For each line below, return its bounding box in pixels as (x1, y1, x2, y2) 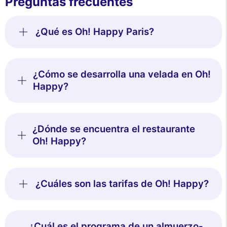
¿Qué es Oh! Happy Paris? (35, 25, 154, 37)
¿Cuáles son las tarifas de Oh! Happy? (35, 177, 209, 190)
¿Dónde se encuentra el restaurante (32, 123, 196, 135)
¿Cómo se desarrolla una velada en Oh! (32, 68, 211, 80)
